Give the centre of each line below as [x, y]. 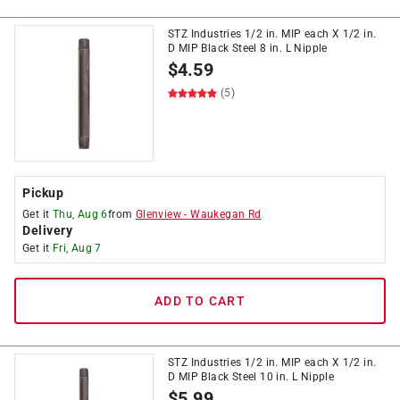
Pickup [43, 193]
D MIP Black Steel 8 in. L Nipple [248, 48]
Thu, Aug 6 [80, 214]
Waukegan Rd [226, 214]
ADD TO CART [200, 301]
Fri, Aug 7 [77, 248]
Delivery [47, 230]
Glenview [158, 214]
